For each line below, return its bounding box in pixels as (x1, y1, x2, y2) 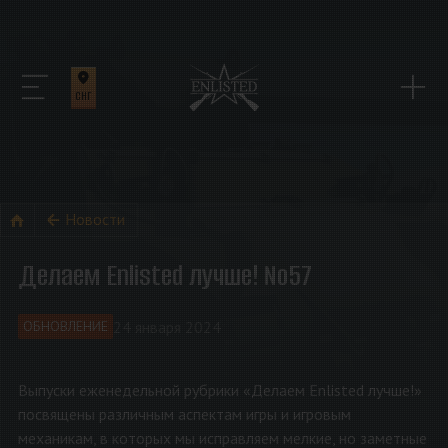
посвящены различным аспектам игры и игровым (17, 403, 351, 424)
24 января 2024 (112, 316, 221, 337)
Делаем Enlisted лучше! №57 (17, 256, 312, 295)
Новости (65, 209, 126, 230)
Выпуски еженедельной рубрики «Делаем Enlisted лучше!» (17, 379, 422, 400)
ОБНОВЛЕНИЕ (22, 317, 108, 336)
